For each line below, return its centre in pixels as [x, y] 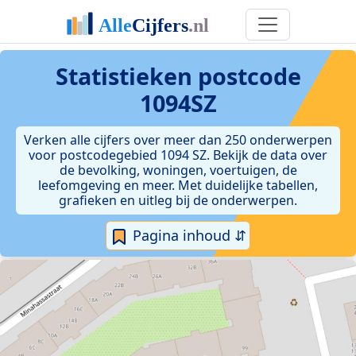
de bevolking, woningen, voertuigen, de [178, 170]
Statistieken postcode [178, 76]
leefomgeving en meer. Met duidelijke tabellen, [178, 185]
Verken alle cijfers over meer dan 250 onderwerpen [178, 140]
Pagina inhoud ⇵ [188, 235]
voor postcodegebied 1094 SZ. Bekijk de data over [178, 155]
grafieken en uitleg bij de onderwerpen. [178, 200]
